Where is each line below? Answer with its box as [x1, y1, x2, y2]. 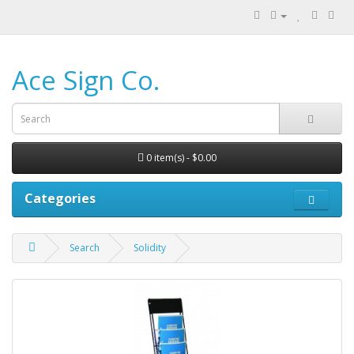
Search [70, 241, 100, 254]
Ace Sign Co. [12, 62, 160, 98]
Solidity [134, 241, 166, 254]
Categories [24, 190, 96, 207]
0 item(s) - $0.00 [146, 151, 217, 164]
